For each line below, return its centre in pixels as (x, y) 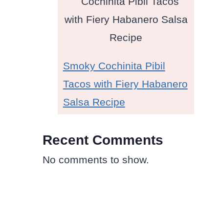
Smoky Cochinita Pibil (114, 66)
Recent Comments (103, 140)
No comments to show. (96, 159)
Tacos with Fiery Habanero (125, 84)
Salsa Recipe (94, 102)
